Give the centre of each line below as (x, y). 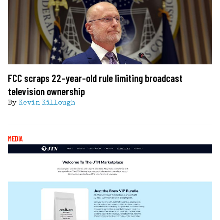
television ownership (46, 91)
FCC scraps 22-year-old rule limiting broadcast (95, 78)
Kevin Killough (47, 103)
